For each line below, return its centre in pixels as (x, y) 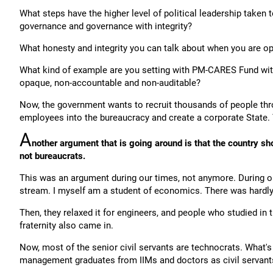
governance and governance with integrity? (106, 26)
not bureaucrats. (52, 156)
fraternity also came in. (66, 225)
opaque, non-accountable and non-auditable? (110, 83)
